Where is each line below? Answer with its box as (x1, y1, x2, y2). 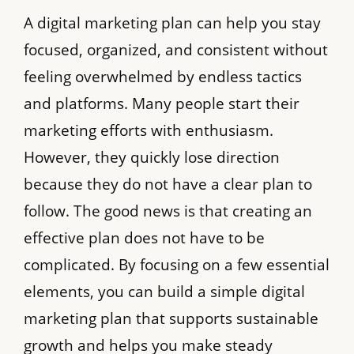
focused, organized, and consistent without (24, 40, 328, 61)
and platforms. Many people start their (24, 93, 299, 115)
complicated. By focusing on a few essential (24, 254, 330, 276)
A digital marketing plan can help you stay (24, 13, 321, 34)
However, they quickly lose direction (24, 147, 280, 168)
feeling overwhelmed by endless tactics (24, 66, 302, 88)
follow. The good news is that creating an (24, 201, 312, 222)
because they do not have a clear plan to (24, 174, 312, 195)
